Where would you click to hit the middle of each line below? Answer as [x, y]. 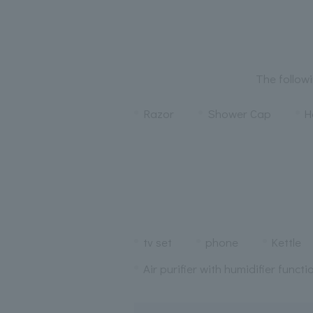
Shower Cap [239, 113]
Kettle [286, 242]
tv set [157, 242]
